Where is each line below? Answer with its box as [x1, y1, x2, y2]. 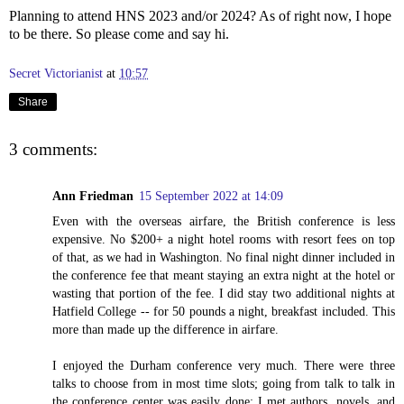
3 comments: [9, 139, 97, 159]
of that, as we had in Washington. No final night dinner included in [52, 250, 395, 265]
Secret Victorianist [9, 65, 103, 80]
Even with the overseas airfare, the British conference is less [52, 214, 395, 229]
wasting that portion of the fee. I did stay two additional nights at [52, 286, 395, 301]
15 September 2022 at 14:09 [139, 188, 283, 204]
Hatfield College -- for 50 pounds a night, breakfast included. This [52, 304, 395, 319]
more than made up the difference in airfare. [52, 322, 279, 337]
